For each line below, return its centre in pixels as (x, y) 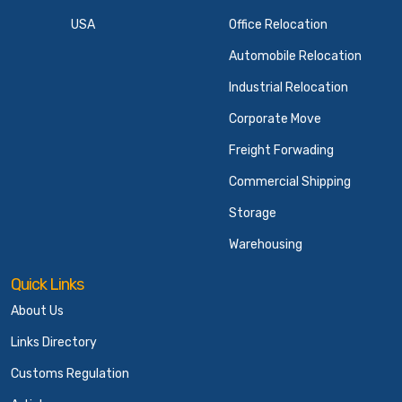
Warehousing (266, 245)
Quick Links (47, 284)
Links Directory (54, 342)
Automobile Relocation (295, 56)
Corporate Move (275, 119)
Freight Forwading (281, 150)
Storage (253, 213)
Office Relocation (278, 25)
